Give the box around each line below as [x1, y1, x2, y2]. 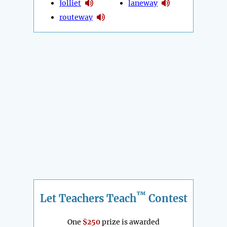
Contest [145, 192, 187, 205]
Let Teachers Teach [40, 192, 136, 205]
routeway [59, 12, 93, 22]
